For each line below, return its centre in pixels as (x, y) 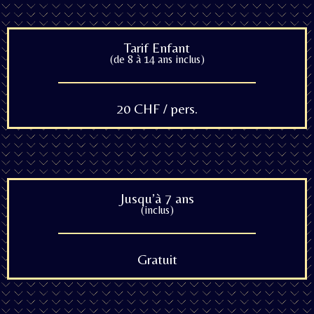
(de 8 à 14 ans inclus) (157, 59)
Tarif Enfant (157, 47)
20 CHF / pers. (157, 108)
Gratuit (157, 259)
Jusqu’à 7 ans (157, 198)
